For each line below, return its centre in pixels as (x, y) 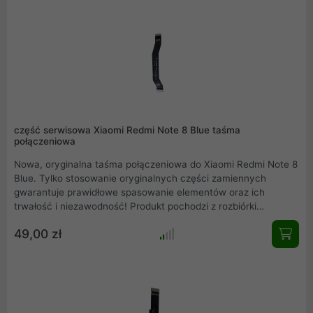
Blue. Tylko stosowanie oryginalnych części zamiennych (140, 179)
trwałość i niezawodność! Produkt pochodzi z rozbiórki (135, 206)
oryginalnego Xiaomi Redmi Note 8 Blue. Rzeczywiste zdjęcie (151, 220)
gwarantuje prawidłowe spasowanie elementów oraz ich (139, 192)
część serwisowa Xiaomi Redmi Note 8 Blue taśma (127, 130)
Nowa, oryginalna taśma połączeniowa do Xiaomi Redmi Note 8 (156, 165)
